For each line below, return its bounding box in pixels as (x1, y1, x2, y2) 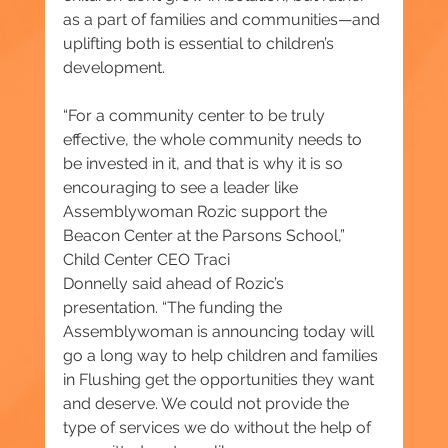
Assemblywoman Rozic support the (62, 202, 331, 222)
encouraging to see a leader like (62, 178, 302, 198)
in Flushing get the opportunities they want (62, 370, 378, 390)
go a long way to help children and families (62, 346, 382, 366)
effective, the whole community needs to (62, 130, 366, 150)
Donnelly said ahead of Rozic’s (62, 274, 288, 294)
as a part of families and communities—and (62, 10, 384, 30)
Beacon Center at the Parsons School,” (62, 226, 349, 246)
